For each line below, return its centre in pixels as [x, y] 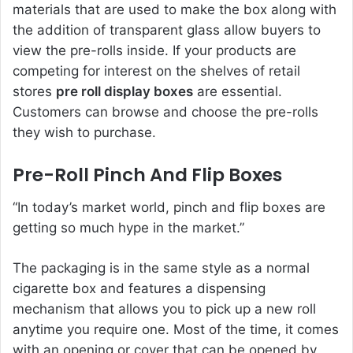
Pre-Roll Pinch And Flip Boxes [147, 175]
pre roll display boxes [124, 92]
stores [34, 92]
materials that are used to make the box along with [175, 10]
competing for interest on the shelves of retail [156, 71]
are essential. [238, 92]
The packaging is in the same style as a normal [161, 268]
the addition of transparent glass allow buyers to [167, 30]
